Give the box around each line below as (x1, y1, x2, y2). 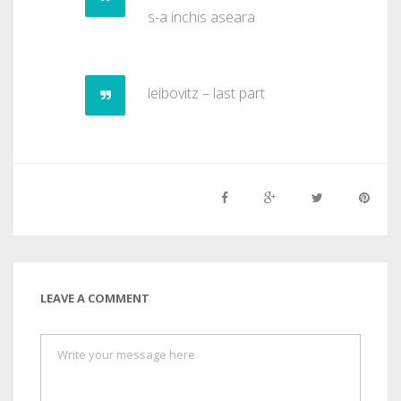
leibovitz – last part (148, 83, 265, 104)
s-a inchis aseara (148, 7, 255, 28)
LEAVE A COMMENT (40, 290, 149, 307)
